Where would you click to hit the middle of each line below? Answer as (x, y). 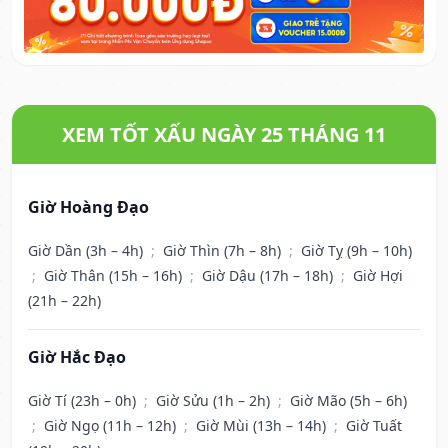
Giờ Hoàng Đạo (88, 207)
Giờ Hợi (378, 276)
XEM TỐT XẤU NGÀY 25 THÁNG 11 (224, 135)
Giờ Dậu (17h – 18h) (269, 276)
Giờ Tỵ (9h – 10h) (356, 251)
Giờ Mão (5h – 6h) (348, 401)
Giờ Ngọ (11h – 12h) (112, 426)
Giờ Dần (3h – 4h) (87, 251)
